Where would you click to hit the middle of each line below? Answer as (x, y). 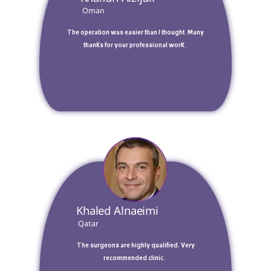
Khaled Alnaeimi (119, 210)
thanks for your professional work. (135, 44)
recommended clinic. (135, 257)
